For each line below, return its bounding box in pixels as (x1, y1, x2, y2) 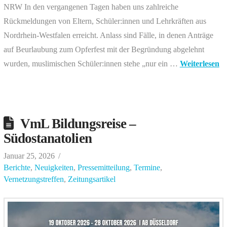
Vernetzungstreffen (3, 175, 64, 184)
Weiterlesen (179, 59, 219, 68)
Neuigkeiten (34, 163, 73, 172)
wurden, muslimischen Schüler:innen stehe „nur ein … (3, 59, 180, 68)
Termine (133, 163, 160, 172)
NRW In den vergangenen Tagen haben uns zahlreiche (3, 3, 178, 12)
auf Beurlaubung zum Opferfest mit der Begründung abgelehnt (3, 45, 204, 54)
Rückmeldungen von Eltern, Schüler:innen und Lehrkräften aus (3, 17, 206, 26)
